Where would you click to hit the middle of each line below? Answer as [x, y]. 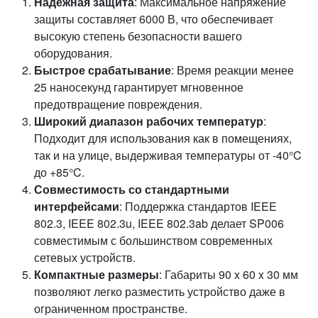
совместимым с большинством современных [153, 240]
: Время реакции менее [232, 70]
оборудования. [73, 53]
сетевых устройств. [85, 257]
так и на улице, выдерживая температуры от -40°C [168, 155]
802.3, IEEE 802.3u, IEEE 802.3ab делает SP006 [159, 223]
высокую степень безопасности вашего [138, 36]
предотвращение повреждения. [118, 104]
